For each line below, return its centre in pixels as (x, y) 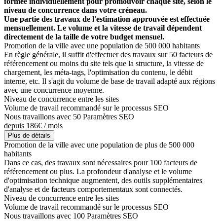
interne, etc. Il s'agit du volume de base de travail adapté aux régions (110, 81)
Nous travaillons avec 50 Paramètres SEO (69, 117)
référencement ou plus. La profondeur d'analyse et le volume (98, 172)
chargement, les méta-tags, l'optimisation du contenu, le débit (98, 73)
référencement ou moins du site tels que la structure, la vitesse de (104, 64)
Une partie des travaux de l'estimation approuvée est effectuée (107, 19)
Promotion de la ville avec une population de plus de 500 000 (99, 145)
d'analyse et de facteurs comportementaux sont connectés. (93, 189)
